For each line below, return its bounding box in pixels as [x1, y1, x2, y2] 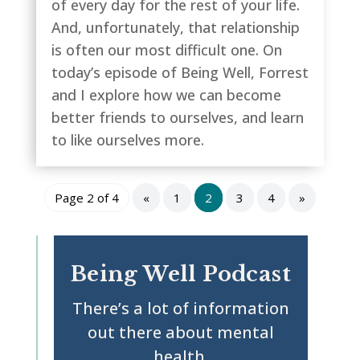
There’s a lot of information [72, 297, 289, 319]
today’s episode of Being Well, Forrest [51, 63, 309, 82]
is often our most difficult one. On [51, 40, 282, 59]
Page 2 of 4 [54, 190, 119, 206]
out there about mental [87, 321, 274, 343]
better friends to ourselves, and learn [51, 108, 304, 127]
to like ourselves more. [51, 130, 204, 149]
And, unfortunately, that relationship [51, 18, 300, 37]
